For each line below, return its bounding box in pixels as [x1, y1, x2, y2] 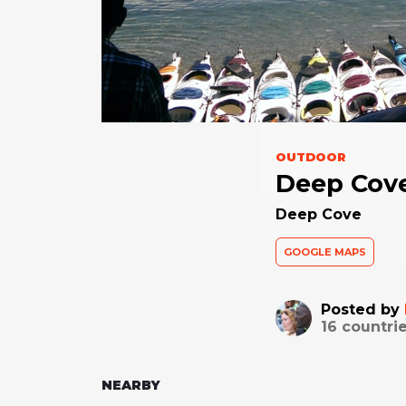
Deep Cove [275, 205, 362, 223]
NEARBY [101, 376, 160, 393]
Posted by [320, 300, 404, 318]
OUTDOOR [275, 149, 345, 164]
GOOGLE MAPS [283, 245, 366, 258]
